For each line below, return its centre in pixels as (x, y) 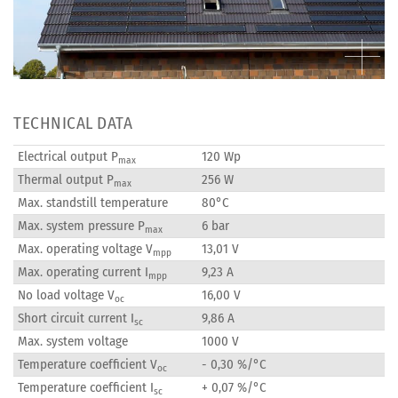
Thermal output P (66, 180)
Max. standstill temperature (93, 203)
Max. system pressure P (81, 226)
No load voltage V (66, 295)
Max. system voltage (73, 342)
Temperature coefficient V (88, 365)
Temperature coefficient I (86, 388)
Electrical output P (68, 157)
